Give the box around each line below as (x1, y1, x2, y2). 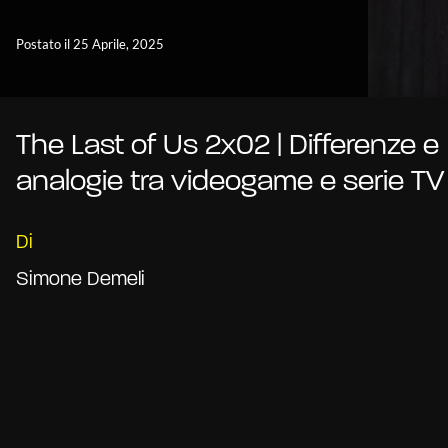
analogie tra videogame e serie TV (16, 167, 444, 199)
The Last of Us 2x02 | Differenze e (16, 131, 439, 163)
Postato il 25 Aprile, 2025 (16, 36, 164, 53)
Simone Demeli (16, 270, 145, 291)
